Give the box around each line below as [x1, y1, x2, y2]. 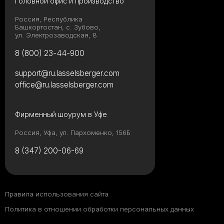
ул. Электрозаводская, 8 [15, 31, 97, 39]
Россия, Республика [15, 15, 82, 23]
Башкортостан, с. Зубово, [15, 23, 100, 31]
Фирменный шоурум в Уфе [15, 110, 107, 119]
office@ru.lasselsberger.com [15, 80, 113, 90]
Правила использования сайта [5, 190, 108, 198]
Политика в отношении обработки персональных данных [5, 205, 194, 213]
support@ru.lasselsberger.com [15, 68, 119, 78]
